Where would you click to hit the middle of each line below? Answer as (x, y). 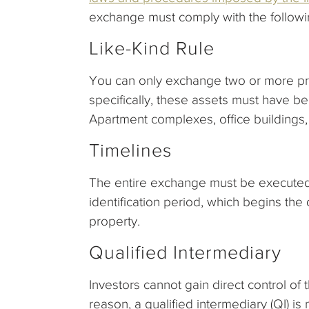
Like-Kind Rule (152, 48)
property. (114, 221)
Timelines (130, 150)
